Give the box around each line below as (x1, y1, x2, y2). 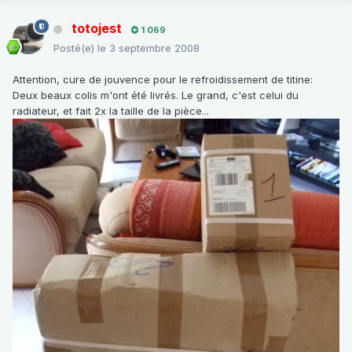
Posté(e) (53, 41, 97, 54)
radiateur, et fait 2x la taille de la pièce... (13, 104, 209, 117)
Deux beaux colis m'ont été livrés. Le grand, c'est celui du (13, 88, 299, 101)
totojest (71, 20, 122, 36)
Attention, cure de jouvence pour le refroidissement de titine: (13, 72, 313, 86)
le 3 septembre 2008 (97, 41, 200, 54)
